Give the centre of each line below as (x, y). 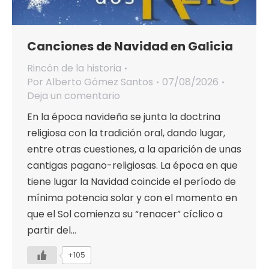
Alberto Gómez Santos (99, 82)
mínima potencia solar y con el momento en (132, 198)
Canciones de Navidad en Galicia (130, 47)
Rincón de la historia (74, 68)
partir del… (52, 231)
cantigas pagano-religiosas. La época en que (132, 166)
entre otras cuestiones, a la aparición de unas (134, 150)
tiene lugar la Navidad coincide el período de (131, 182)
